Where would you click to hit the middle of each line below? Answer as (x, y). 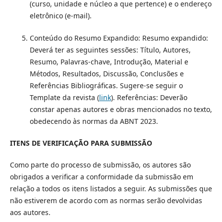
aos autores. (30, 212)
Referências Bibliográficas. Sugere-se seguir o (106, 85)
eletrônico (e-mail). (60, 16)
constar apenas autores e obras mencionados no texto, (121, 109)
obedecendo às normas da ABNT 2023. (94, 121)
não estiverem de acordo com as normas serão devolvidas (106, 200)
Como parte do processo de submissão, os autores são (100, 165)
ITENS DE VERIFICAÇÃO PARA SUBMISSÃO (81, 143)
